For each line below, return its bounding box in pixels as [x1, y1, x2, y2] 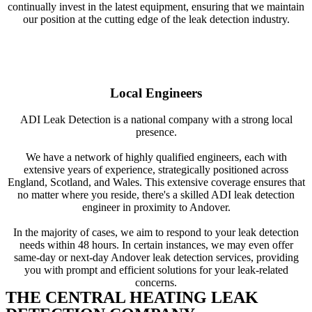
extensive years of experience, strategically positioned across [24, 164, 288, 176]
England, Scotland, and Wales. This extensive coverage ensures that [7, 176, 305, 189]
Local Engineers [110, 85, 202, 100]
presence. [135, 126, 177, 139]
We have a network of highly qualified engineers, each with [25, 151, 287, 164]
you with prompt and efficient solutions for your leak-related [24, 264, 288, 276]
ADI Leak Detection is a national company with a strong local [19, 114, 292, 126]
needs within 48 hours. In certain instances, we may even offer [19, 239, 293, 251]
